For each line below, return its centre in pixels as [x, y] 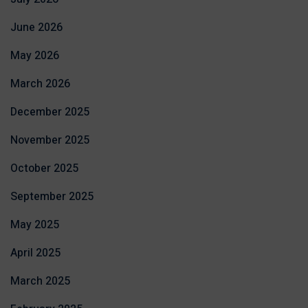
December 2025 [50, 112]
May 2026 [35, 56]
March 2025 [40, 282]
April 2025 [35, 253]
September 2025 [52, 197]
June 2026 [36, 28]
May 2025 [35, 225]
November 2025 [50, 141]
